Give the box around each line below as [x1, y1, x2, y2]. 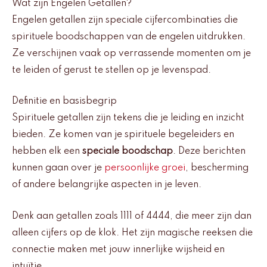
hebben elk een [12, 147, 82, 157]
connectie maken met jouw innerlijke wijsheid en [12, 244, 225, 254]
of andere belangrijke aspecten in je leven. [12, 180, 201, 190]
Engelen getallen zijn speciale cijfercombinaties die [12, 15, 238, 25]
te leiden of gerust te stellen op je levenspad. [12, 65, 211, 75]
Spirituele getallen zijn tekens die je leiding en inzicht [12, 113, 244, 123]
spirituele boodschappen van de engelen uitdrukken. [12, 32, 246, 42]
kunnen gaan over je [12, 163, 104, 173]
